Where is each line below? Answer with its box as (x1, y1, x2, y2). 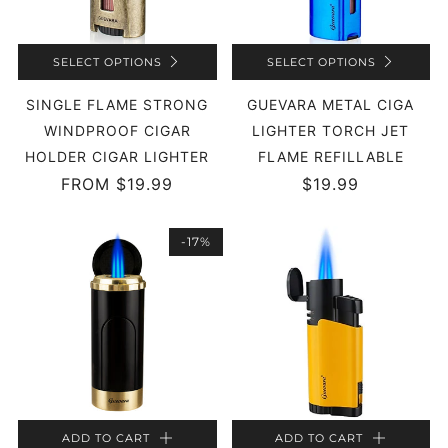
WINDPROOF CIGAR (43, 121, 191, 139)
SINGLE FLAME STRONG (26, 95, 209, 113)
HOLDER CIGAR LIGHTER (25, 147, 210, 165)
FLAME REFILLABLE (257, 147, 404, 165)
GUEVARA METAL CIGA (247, 95, 415, 113)
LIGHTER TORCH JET (252, 121, 410, 139)
